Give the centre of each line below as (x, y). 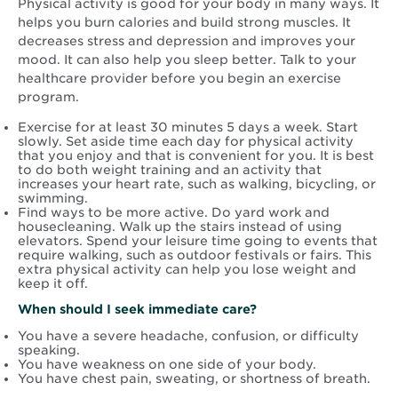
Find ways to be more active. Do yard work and (174, 213)
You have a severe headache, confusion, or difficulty (188, 336)
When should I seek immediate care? (137, 310)
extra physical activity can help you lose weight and (187, 270)
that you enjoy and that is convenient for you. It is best (196, 156)
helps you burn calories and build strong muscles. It (184, 23)
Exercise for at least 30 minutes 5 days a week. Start (188, 127)
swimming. (53, 199)
